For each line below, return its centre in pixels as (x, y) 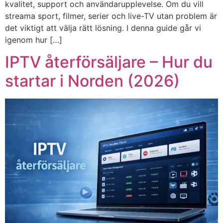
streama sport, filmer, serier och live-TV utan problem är (111, 16)
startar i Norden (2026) (92, 81)
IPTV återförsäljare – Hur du (109, 62)
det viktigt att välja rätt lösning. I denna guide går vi (103, 28)
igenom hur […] (34, 40)
